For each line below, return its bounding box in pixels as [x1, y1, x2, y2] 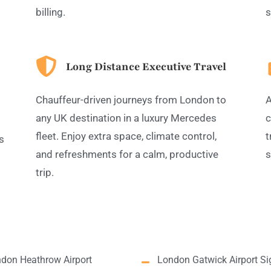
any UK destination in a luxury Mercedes [36, 112, 217, 125]
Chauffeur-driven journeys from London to [36, 94, 226, 106]
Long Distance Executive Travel [66, 59, 226, 74]
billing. [36, 5, 65, 18]
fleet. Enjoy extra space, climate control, [36, 130, 217, 143]
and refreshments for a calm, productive [36, 148, 218, 161]
